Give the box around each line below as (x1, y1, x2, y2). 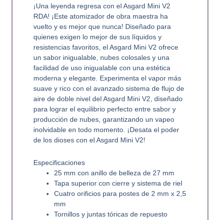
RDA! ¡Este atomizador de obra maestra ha (33, 12, 168, 21)
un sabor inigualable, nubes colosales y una (33, 54, 169, 62)
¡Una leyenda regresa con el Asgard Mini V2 (33, 2, 170, 10)
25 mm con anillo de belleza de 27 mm (54, 168, 174, 177)
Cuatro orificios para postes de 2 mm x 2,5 (54, 189, 186, 197)
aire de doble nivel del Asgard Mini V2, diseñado (33, 95, 183, 103)
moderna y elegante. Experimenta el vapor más (33, 74, 181, 82)
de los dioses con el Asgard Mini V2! (33, 136, 145, 144)
